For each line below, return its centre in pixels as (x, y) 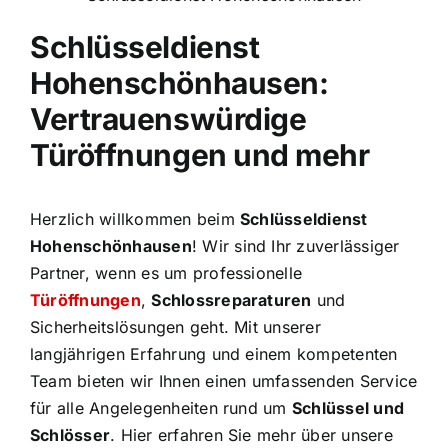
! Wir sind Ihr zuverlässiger (295, 246)
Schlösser (70, 435)
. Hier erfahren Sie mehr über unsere (251, 435)
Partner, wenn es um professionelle (166, 273)
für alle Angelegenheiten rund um (161, 408)
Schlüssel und (348, 408)
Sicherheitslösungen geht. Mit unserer (175, 327)
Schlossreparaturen (231, 300)
